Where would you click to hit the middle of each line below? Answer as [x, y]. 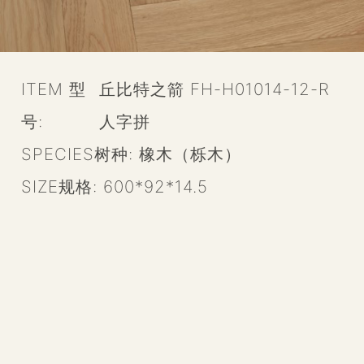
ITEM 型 [53, 89]
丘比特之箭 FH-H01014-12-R [214, 89]
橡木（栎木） [190, 154]
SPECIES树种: [80, 154]
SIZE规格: [62, 186]
